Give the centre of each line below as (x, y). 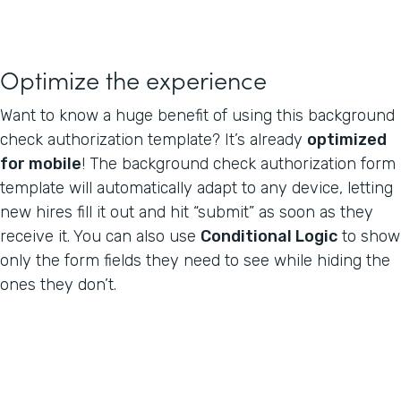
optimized (347, 139)
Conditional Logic (269, 236)
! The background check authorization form (239, 163)
